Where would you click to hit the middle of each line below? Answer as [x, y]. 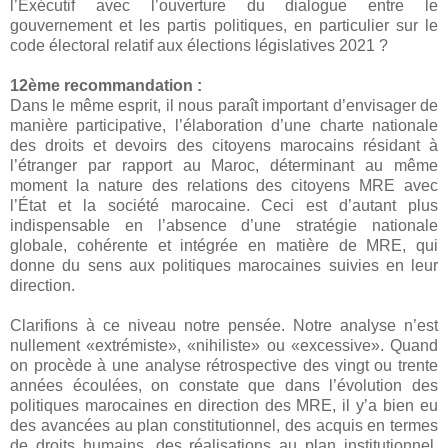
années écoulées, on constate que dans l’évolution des [224, 386]
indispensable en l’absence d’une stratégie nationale [224, 226]
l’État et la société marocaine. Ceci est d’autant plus [224, 206]
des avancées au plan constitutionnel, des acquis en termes [224, 426]
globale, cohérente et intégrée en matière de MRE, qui [224, 246]
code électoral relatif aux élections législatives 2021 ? [201, 46]
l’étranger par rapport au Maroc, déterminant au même [224, 166]
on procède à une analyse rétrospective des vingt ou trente [224, 366]
